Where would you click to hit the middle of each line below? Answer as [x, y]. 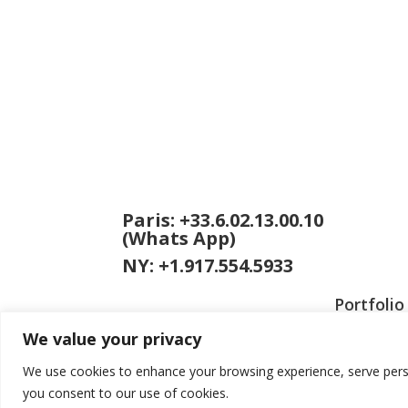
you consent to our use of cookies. [126, 393]
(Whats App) [178, 238]
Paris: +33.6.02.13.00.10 [222, 219]
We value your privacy [112, 338]
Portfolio [369, 304]
